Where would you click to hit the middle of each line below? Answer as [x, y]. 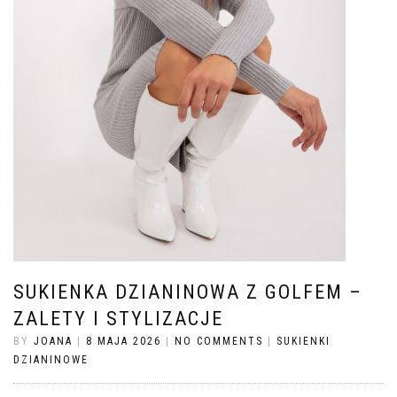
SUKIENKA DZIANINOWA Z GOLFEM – [188, 292]
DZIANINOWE [51, 359]
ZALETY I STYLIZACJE [118, 318]
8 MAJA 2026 [124, 341]
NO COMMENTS [219, 341]
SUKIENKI [304, 341]
